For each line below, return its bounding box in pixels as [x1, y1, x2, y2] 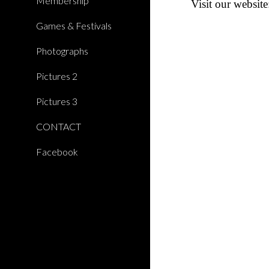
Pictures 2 [36, 70, 77, 82]
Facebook [36, 146, 78, 157]
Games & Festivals [36, 20, 112, 31]
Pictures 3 [36, 95, 77, 107]
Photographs [36, 45, 88, 56]
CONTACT [36, 121, 81, 132]
